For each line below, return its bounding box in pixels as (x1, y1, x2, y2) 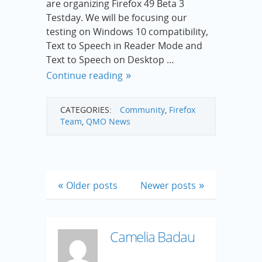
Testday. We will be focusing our (46, 11, 187, 24)
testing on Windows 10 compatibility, (46, 25, 208, 38)
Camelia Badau (110, 227, 195, 247)
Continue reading (46, 68, 123, 82)
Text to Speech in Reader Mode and (46, 39, 202, 52)
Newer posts (140, 179, 196, 192)
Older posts (66, 179, 118, 192)
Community (120, 104, 165, 115)
